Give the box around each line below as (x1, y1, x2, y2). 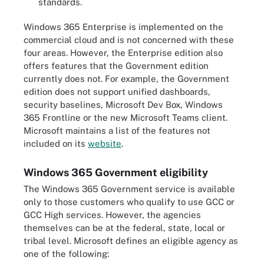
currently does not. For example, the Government (24, 73, 229, 84)
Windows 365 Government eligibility (24, 166, 208, 179)
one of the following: (24, 248, 109, 259)
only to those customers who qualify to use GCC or (24, 196, 235, 207)
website (88, 138, 121, 148)
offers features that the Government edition (24, 60, 209, 71)
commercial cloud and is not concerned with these (24, 34, 234, 45)
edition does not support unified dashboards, (24, 86, 210, 97)
